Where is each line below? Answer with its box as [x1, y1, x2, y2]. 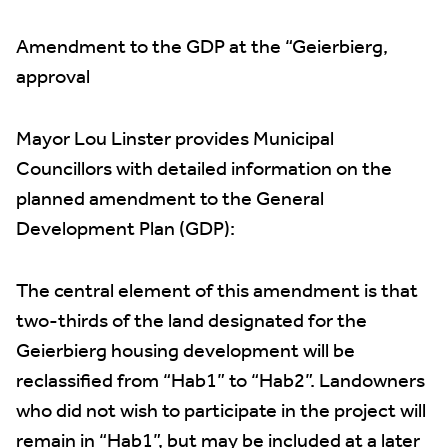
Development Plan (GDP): [16, 211, 235, 249]
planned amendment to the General [16, 181, 324, 219]
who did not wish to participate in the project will [16, 393, 426, 431]
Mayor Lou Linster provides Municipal [16, 121, 334, 159]
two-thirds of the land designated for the [16, 303, 367, 341]
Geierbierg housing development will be [16, 333, 355, 371]
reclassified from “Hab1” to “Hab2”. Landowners [16, 363, 425, 401]
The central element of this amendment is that [16, 273, 418, 311]
